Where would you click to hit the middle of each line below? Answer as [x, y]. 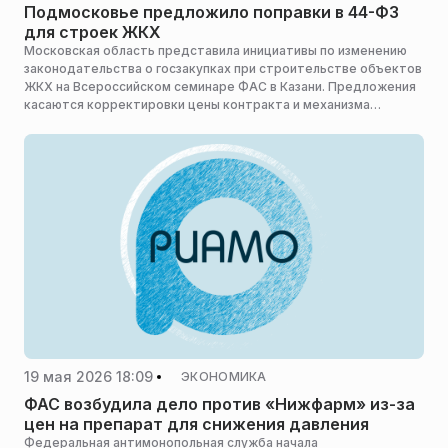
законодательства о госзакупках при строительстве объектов [223, 68]
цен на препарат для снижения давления [196, 424]
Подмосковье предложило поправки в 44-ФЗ [211, 12]
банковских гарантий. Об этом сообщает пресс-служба [199, 122]
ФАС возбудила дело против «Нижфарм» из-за [219, 404]
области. [51, 158]
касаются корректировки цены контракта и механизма [197, 104]
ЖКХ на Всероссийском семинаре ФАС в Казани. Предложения [220, 86]
